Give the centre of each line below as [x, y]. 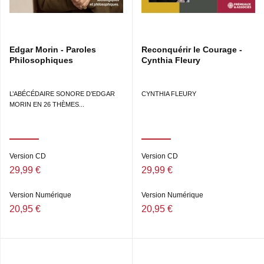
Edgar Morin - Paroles [53, 50]
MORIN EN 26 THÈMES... [47, 105]
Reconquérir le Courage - [192, 50]
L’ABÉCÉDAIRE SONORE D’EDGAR [62, 94]
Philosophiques [41, 60]
